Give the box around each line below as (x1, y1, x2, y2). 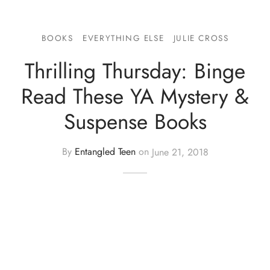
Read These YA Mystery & (21, 80, 249, 111)
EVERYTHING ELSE (83, 31, 165, 44)
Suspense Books (63, 105, 207, 137)
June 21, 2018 (151, 145, 209, 159)
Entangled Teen (74, 145, 136, 159)
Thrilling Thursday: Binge (25, 55, 245, 86)
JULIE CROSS (173, 31, 229, 44)
